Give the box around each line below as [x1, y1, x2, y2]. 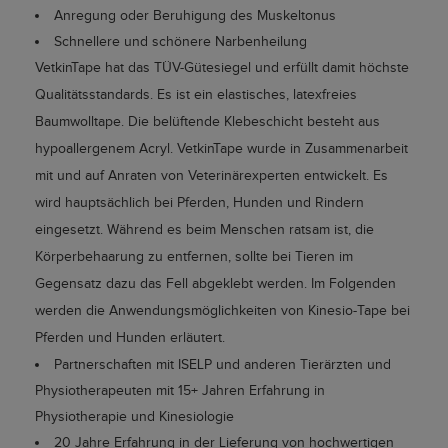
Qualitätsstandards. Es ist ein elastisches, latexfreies [35, 86, 357, 103]
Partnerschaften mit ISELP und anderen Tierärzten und [54, 356, 391, 373]
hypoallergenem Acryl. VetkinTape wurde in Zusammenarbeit [35, 140, 408, 157]
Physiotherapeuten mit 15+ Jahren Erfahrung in [35, 382, 325, 399]
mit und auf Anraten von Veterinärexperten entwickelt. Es [35, 167, 388, 184]
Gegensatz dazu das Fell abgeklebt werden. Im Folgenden [35, 275, 396, 292]
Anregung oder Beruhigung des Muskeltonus [54, 7, 336, 24]
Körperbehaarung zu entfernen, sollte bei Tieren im [35, 248, 353, 265]
